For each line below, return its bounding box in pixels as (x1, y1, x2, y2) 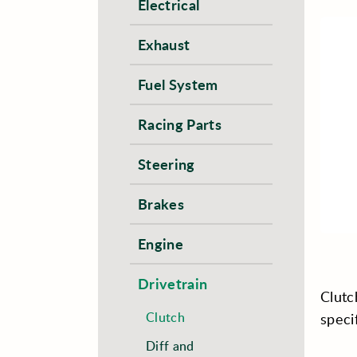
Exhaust (138, 34, 190, 55)
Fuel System (138, 74, 218, 95)
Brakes (138, 194, 184, 214)
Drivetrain (138, 273, 208, 294)
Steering (138, 154, 195, 175)
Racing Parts (138, 114, 222, 135)
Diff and (146, 336, 194, 355)
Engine (138, 233, 183, 254)
